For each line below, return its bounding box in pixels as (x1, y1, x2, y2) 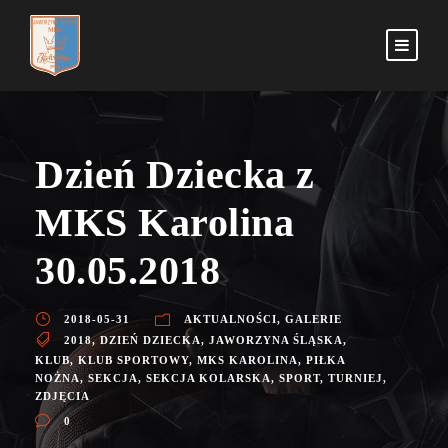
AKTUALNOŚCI (184, 313, 277, 326)
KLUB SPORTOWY (78, 354, 189, 367)
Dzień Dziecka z (35, 152, 315, 198)
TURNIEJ (328, 372, 383, 385)
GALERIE (285, 313, 342, 326)
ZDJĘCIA (35, 390, 90, 403)
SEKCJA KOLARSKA (146, 372, 271, 385)
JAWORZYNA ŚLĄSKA (209, 334, 343, 347)
